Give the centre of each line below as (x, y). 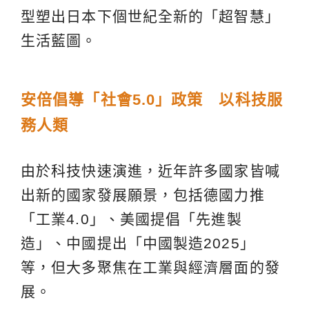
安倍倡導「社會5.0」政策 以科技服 (152, 100)
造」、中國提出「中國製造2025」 (138, 243)
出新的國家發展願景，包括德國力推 (143, 195)
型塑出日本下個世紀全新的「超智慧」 (150, 17)
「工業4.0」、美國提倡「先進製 (131, 219)
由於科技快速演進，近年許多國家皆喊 (150, 171)
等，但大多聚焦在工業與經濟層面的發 (150, 268)
